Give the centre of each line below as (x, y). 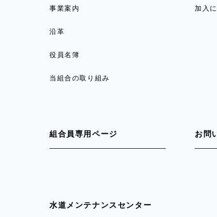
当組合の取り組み (80, 78)
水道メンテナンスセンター (101, 205)
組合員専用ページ (84, 134)
